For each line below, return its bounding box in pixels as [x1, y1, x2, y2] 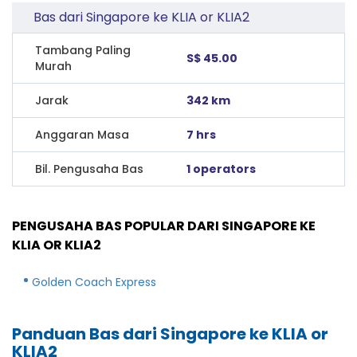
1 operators [186, 160, 257, 177]
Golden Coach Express [32, 273, 156, 290]
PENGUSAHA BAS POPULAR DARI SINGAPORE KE [12, 216, 316, 235]
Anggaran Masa [35, 126, 129, 143]
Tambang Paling [35, 41, 131, 58]
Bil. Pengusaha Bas [35, 160, 143, 177]
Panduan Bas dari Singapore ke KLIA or [12, 322, 328, 345]
